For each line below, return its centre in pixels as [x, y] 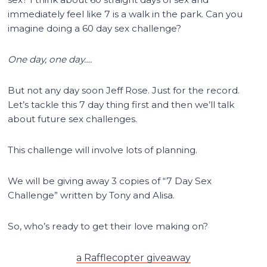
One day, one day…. [50, 59]
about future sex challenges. [73, 119]
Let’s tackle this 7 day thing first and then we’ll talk [121, 104]
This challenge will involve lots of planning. [103, 150]
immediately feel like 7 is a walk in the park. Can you [125, 14]
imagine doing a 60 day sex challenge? [95, 28]
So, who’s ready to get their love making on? [108, 226]
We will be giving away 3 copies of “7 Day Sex [110, 181]
